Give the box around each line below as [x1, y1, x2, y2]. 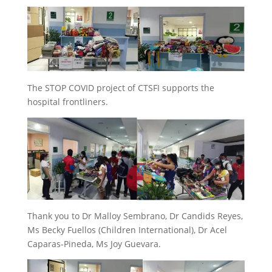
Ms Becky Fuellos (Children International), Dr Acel [27, 223, 227, 236]
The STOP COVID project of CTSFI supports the [27, 81, 214, 93]
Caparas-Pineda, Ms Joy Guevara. [27, 237, 161, 250]
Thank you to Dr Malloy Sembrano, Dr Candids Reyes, [27, 209, 243, 222]
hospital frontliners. [27, 95, 108, 107]
